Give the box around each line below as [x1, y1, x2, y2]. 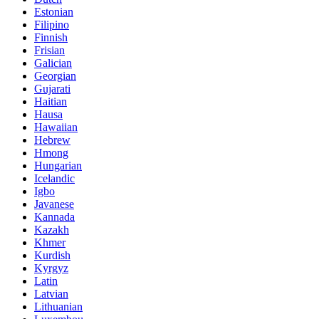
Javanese [34, 197, 74, 210]
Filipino [34, 18, 69, 31]
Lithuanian [34, 300, 83, 313]
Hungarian [34, 159, 82, 172]
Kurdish [34, 249, 70, 261]
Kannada [34, 210, 75, 223]
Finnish [34, 31, 68, 43]
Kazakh [34, 223, 69, 236]
